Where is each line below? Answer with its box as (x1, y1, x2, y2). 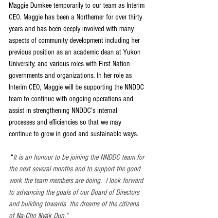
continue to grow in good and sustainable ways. (9, 129, 140, 138)
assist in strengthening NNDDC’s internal (9, 106, 119, 115)
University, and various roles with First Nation (9, 59, 132, 68)
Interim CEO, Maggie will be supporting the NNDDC (9, 82, 146, 91)
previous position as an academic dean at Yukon (9, 47, 143, 56)
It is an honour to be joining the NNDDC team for (13, 152, 146, 162)
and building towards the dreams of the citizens (9, 199, 141, 208)
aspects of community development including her (9, 36, 142, 45)
